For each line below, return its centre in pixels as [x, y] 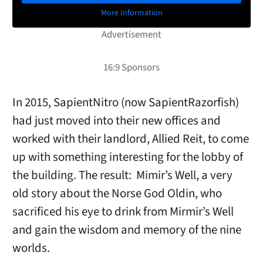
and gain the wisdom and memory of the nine [127, 230]
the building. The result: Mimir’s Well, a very [122, 176]
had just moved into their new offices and [116, 121]
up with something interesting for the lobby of [127, 157]
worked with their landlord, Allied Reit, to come [130, 139]
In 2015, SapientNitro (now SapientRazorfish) [125, 103]
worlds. [31, 248]
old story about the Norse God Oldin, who [117, 194]
